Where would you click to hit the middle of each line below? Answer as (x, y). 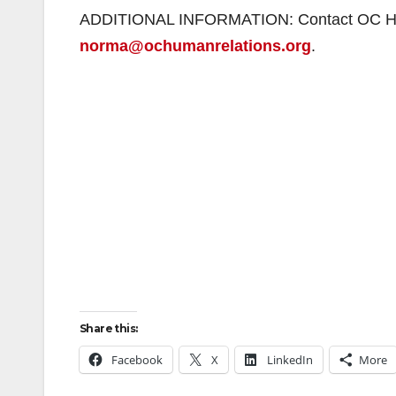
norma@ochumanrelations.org (195, 46)
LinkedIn (290, 360)
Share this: (109, 328)
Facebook (137, 360)
